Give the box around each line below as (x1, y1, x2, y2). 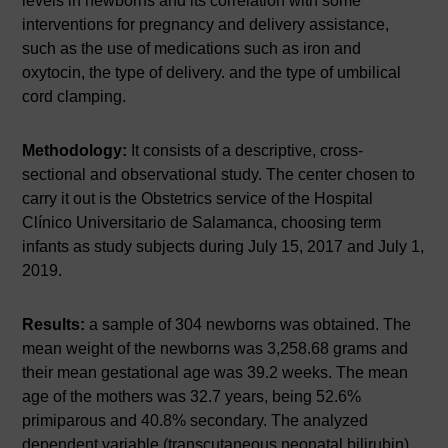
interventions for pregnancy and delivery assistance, (22, 15, 390, 33)
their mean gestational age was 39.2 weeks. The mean (22, 363, 409, 381)
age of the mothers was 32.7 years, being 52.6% (22, 387, 362, 405)
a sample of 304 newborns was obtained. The (85, 315, 412, 333)
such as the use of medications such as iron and (22, 39, 362, 57)
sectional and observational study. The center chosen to (22, 165, 416, 183)
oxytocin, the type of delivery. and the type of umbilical (22, 63, 402, 81)
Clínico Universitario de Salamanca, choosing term (22, 213, 382, 231)
